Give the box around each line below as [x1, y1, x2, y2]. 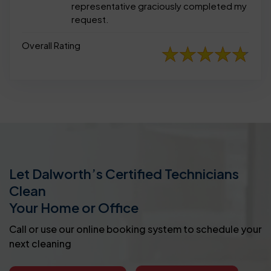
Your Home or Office [9, 199, 139, 217]
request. [71, 13, 109, 25]
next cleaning [9, 237, 71, 250]
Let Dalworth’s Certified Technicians [9, 165, 239, 183]
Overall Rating [22, 39, 80, 51]
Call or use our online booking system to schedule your [9, 223, 262, 236]
